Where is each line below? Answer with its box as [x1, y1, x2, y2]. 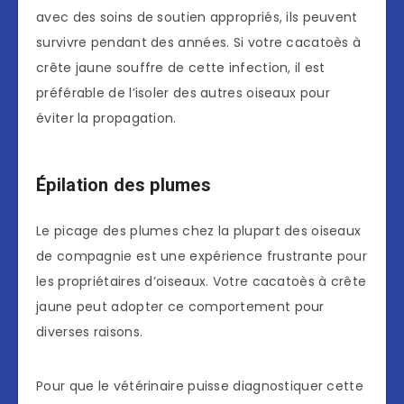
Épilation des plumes [36, 173, 211, 196]
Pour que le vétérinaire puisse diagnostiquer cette [36, 376, 363, 395]
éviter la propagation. [36, 108, 177, 127]
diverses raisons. [36, 322, 143, 341]
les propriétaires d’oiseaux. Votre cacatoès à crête [36, 271, 367, 290]
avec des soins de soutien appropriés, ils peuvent [36, 7, 358, 26]
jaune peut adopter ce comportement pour [36, 297, 325, 316]
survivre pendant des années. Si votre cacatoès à [36, 32, 362, 51]
